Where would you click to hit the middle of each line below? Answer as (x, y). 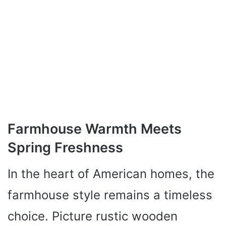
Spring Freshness (65, 147)
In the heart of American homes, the (111, 174)
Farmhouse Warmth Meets (95, 129)
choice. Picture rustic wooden (93, 216)
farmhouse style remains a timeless (110, 195)
